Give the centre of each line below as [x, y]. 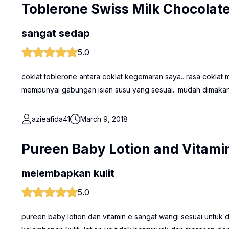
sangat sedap [56, 33]
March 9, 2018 [104, 119]
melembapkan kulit [68, 173]
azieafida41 [51, 119]
